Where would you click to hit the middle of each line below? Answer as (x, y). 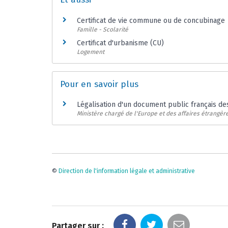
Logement (91, 52)
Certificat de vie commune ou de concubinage (151, 20)
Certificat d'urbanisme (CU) (120, 43)
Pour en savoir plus (99, 84)
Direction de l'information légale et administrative (127, 171)
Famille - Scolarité (103, 29)
